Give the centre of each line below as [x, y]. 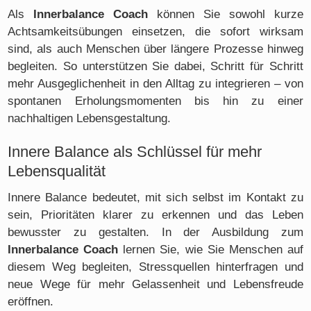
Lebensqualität [57, 171]
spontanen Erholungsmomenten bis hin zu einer [155, 101]
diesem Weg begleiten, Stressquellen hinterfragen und [155, 267]
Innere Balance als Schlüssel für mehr [135, 151]
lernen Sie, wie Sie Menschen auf [211, 249]
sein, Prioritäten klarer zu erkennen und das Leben [155, 215]
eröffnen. [31, 301]
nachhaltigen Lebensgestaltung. [90, 119]
